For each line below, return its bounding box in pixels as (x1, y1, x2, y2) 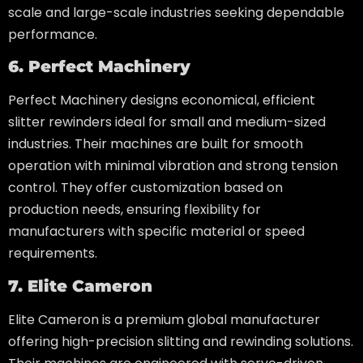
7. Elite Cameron (8, 275, 152, 296)
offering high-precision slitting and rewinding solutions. (8, 331, 353, 351)
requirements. (8, 244, 97, 263)
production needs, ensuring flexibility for (8, 200, 261, 220)
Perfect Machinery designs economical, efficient (8, 91, 315, 110)
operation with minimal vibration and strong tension (8, 156, 338, 176)
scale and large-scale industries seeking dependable (8, 2, 344, 22)
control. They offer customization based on (8, 178, 283, 198)
